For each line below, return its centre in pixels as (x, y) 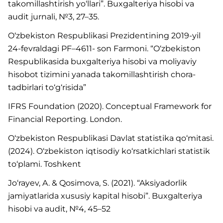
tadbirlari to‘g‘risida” (47, 87)
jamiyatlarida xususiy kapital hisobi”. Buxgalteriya (105, 196)
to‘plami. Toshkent (45, 164)
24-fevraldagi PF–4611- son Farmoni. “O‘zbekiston (104, 49)
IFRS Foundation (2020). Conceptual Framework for (110, 106)
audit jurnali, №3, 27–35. (54, 17)
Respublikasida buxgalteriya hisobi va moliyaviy (102, 61)
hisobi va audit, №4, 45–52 (59, 209)
